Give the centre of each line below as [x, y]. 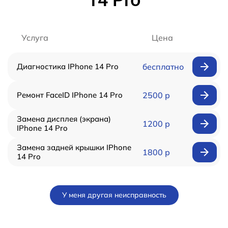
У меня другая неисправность [114, 195]
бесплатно [163, 66]
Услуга [35, 37]
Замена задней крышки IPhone [74, 147]
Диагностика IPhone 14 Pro [68, 66]
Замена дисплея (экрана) [64, 119]
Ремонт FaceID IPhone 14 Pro [70, 95]
